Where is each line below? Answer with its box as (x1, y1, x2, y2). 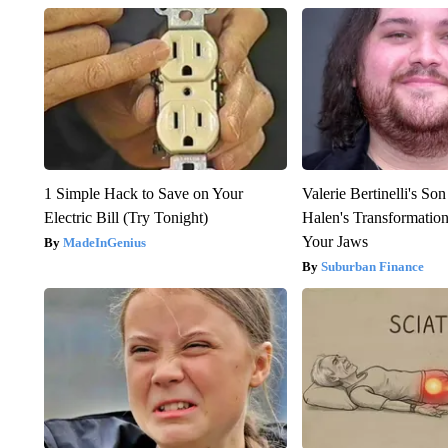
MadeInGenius (62, 235, 146, 251)
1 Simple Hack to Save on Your (43, 185, 243, 203)
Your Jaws (302, 233, 369, 251)
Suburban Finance (321, 259, 425, 275)
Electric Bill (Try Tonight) (43, 209, 208, 227)
